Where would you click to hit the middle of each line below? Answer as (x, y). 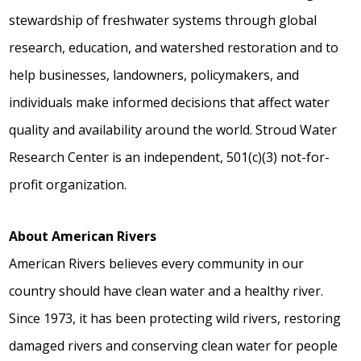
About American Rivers (83, 237)
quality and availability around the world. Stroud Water (173, 130)
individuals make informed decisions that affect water (170, 103)
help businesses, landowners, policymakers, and (154, 75)
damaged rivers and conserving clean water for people (174, 346)
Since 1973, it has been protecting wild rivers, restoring (175, 319)
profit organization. (68, 185)
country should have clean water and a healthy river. (166, 291)
